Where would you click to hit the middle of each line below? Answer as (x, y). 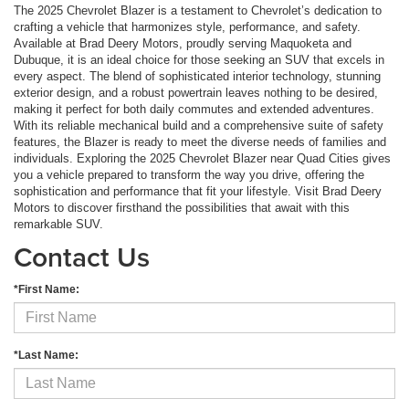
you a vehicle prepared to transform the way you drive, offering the (189, 174)
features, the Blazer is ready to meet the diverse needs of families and (200, 142)
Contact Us (82, 257)
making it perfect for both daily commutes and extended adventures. (194, 109)
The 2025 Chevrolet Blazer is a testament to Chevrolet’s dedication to (198, 10)
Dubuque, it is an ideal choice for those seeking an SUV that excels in (199, 59)
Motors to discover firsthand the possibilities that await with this (182, 207)
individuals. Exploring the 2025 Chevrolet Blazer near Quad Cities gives (202, 158)
